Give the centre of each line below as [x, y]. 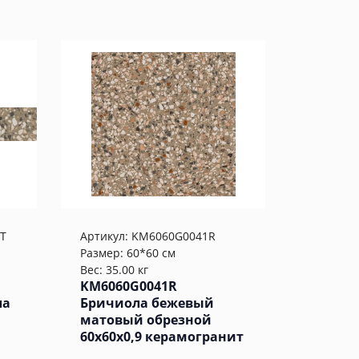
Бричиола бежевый [147, 303]
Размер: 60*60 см [128, 253]
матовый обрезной [146, 320]
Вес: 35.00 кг [114, 270]
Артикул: [106, 236]
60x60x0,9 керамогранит [162, 337]
